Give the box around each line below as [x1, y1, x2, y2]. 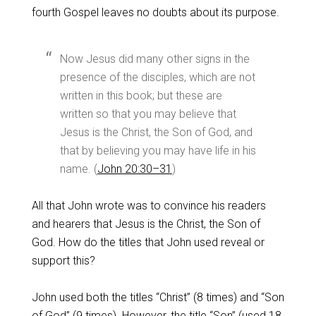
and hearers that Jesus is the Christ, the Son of [31, 217, 260, 231]
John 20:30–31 [97, 162, 172, 176]
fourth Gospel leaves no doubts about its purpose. [31, 6, 279, 19]
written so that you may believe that [59, 107, 236, 121]
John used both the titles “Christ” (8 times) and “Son [31, 291, 284, 304]
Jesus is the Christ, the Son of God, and [59, 126, 253, 139]
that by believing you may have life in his [59, 144, 256, 157]
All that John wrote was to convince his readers [31, 199, 266, 212]
